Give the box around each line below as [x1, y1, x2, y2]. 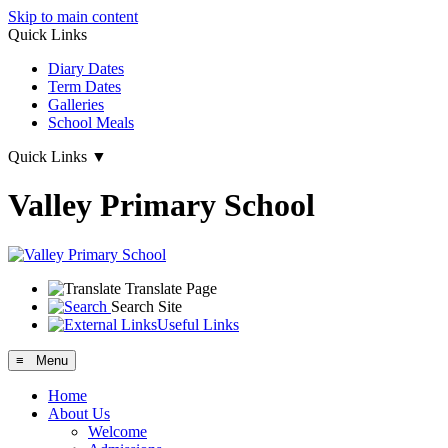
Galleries [48, 96, 104, 113]
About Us [48, 404, 110, 422]
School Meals [48, 114, 134, 131]
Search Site [111, 297, 182, 315]
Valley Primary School [8, 187, 315, 224]
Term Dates [48, 78, 121, 95]
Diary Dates [48, 60, 124, 77]
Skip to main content [8, 8, 138, 25]
